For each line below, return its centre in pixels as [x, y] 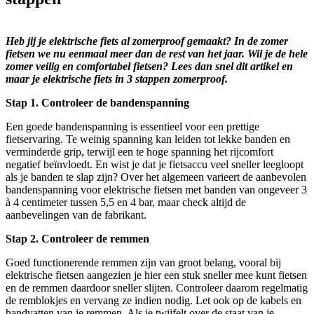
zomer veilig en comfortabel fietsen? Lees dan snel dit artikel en [149, 66]
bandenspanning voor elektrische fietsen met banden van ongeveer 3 [156, 189]
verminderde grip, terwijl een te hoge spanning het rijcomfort [139, 151]
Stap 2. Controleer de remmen [77, 238]
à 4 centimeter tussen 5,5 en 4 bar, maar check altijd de [126, 202]
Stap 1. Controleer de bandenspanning [97, 102]
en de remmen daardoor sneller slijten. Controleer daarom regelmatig [157, 287]
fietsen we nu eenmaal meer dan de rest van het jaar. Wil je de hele [157, 53]
